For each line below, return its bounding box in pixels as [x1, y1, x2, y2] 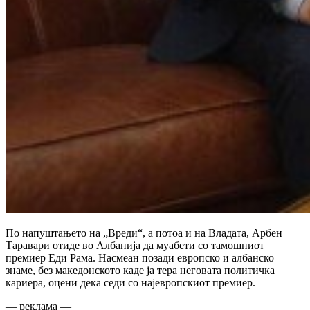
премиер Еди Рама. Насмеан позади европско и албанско [6, 251, 274, 264]
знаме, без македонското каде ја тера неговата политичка [6, 264, 275, 276]
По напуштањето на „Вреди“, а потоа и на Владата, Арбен [6, 226, 282, 239]
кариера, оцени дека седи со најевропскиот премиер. [6, 276, 255, 289]
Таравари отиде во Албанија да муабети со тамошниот [6, 239, 264, 251]
